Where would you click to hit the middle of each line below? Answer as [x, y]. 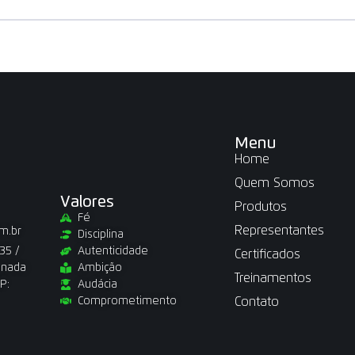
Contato [257, 302]
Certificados [268, 254]
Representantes [280, 230]
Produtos [261, 206]
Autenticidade [113, 251]
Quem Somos [275, 183]
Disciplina [101, 234]
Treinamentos [273, 278]
